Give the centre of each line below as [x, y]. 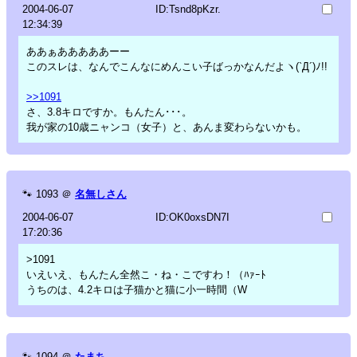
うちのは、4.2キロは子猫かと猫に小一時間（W [137, 289]
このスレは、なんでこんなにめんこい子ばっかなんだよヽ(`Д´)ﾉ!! [177, 66]
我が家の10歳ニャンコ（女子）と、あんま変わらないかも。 [167, 127]
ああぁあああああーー [78, 51]
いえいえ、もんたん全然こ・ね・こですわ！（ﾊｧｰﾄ [146, 274]
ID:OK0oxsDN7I [192, 217]
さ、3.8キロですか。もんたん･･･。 [109, 112]
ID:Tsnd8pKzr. [188, 9]
